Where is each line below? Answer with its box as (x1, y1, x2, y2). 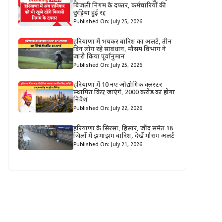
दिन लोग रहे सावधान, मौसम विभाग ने (73, 45, 166, 54)
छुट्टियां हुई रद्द (73, 9, 107, 18)
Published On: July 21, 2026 (73, 141, 143, 148)
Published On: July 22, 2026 (73, 106, 143, 112)
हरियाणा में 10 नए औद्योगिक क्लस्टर (73, 81, 163, 90)
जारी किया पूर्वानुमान (73, 53, 125, 61)
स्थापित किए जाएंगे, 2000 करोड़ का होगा (73, 88, 175, 97)
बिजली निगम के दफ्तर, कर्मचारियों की (73, 1, 166, 10)
